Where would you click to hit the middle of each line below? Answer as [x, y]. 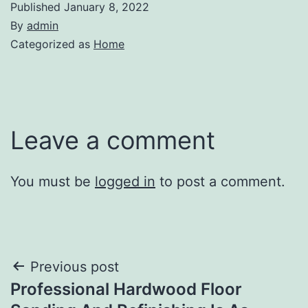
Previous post [75, 266]
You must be [53, 181]
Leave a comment [113, 140]
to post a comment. [220, 181]
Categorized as [52, 44]
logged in [125, 181]
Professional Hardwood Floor [126, 289]
